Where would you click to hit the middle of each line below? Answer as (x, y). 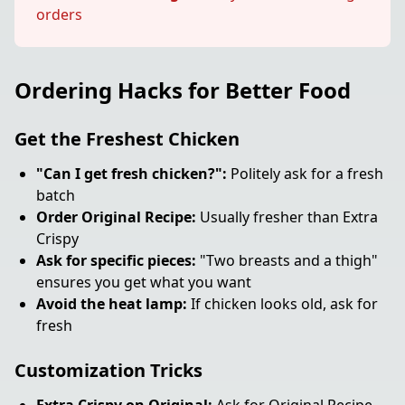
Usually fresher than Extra (287, 217)
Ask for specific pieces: (116, 260)
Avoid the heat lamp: (112, 304)
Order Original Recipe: (116, 217)
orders (59, 14)
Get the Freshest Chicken (127, 139)
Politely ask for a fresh (305, 174)
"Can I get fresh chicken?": (132, 174)
